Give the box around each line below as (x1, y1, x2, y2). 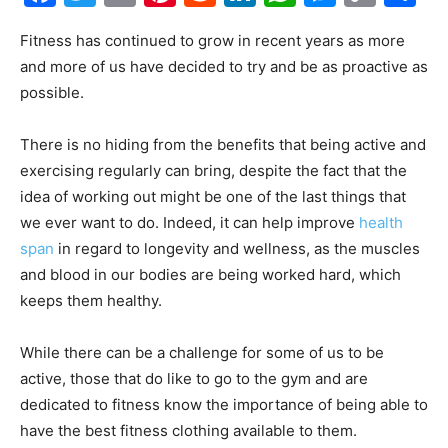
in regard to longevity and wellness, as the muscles (54, 239, 420, 258)
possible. (20, 83, 84, 102)
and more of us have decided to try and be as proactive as (20, 57, 428, 76)
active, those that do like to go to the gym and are (20, 369, 368, 388)
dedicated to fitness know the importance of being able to (20, 395, 428, 414)
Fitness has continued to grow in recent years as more (20, 31, 405, 50)
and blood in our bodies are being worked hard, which (20, 265, 401, 284)
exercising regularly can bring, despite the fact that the (20, 161, 407, 180)
